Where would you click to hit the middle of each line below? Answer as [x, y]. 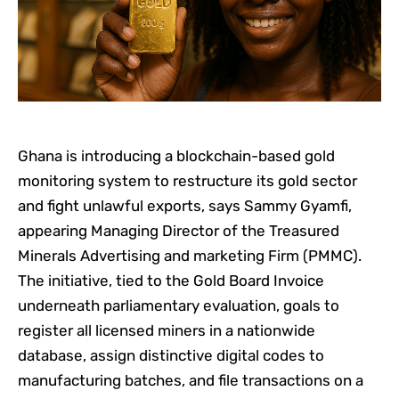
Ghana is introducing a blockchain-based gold [176, 156]
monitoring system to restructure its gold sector [187, 181]
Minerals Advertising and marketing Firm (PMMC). [190, 256]
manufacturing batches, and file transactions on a [191, 381]
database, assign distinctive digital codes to [171, 356]
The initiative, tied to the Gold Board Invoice [171, 281]
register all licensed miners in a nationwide [167, 331]
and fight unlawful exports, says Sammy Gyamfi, [185, 206]
